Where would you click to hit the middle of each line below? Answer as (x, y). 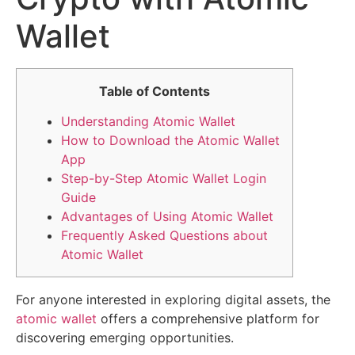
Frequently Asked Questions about (164, 236)
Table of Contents (155, 91)
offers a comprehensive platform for (208, 319)
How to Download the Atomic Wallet (170, 141)
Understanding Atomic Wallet (148, 122)
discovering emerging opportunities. (125, 338)
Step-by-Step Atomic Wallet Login (164, 179)
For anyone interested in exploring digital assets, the (173, 300)
